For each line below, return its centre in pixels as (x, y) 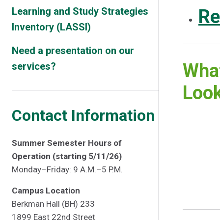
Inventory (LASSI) (51, 27)
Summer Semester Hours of (67, 143)
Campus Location (46, 191)
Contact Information (83, 115)
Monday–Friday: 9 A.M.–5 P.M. (67, 169)
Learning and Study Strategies (80, 11)
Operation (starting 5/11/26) (67, 156)
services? (34, 66)
